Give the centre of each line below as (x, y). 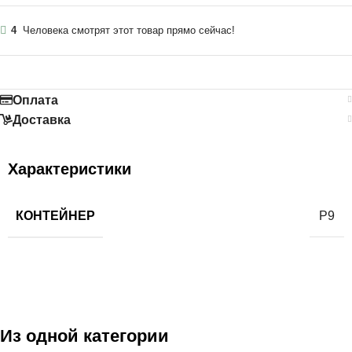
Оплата (35, 100)
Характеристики (70, 169)
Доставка (42, 119)
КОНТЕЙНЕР (55, 215)
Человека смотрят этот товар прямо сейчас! (129, 30)
